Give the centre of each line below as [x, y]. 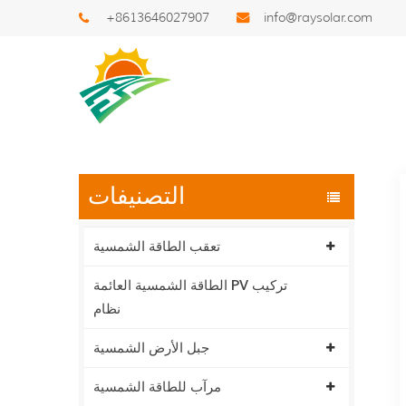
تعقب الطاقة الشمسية [157, 246]
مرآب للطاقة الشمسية [157, 387]
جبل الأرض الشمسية [151, 348]
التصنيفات [136, 196]
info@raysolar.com [318, 17]
